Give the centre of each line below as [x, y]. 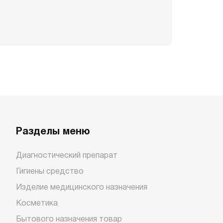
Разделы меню [53, 132]
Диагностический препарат [66, 156]
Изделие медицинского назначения [81, 188]
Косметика [37, 204]
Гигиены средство [50, 172]
